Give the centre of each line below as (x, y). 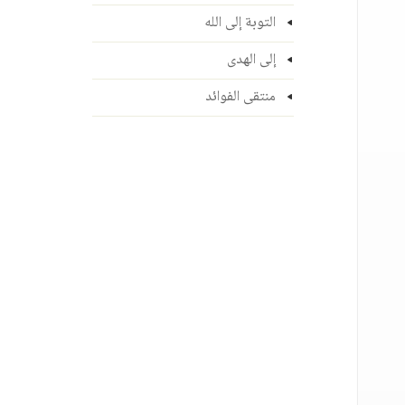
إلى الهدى (251, 60)
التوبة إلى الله (240, 23)
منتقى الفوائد (240, 97)
